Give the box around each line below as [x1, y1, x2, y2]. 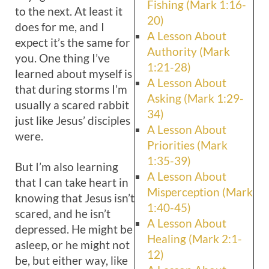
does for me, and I [15, 20, 104, 34]
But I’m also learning [15, 160, 118, 174]
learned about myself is [15, 67, 132, 80]
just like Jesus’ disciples [15, 113, 130, 127]
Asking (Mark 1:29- [147, 91, 244, 105]
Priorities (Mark [147, 138, 228, 152]
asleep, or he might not [15, 238, 130, 252]
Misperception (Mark [147, 185, 253, 199]
